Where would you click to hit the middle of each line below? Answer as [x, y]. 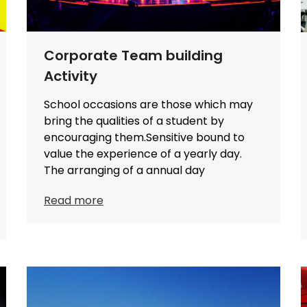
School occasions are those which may [148, 105]
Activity [71, 76]
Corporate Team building [133, 56]
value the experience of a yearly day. [143, 154]
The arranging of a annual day [124, 171]
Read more [74, 201]
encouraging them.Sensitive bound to [144, 138]
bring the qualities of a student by [134, 121]
